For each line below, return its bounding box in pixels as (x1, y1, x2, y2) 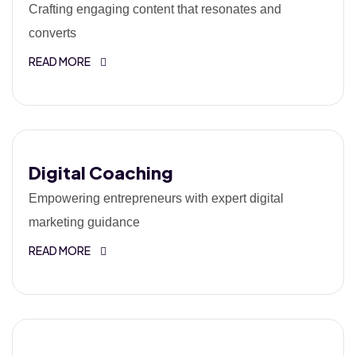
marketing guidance (29, 215, 140, 229)
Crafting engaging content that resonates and (29, 2, 281, 16)
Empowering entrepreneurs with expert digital (29, 192, 284, 205)
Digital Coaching (29, 161, 173, 184)
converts (29, 26, 76, 40)
